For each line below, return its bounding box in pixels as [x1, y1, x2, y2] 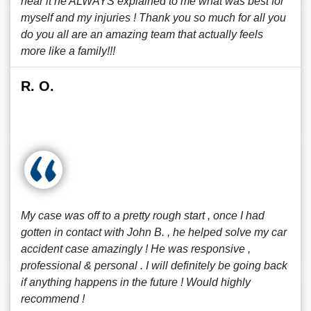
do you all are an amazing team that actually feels [21, 28, 263, 40]
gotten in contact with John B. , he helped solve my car [21, 226, 287, 238]
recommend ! [21, 293, 85, 305]
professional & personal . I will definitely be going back [21, 260, 287, 271]
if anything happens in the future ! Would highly [21, 276, 251, 288]
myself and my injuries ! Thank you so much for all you [21, 12, 286, 24]
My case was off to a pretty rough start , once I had [21, 210, 264, 221]
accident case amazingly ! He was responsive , [21, 243, 251, 255]
